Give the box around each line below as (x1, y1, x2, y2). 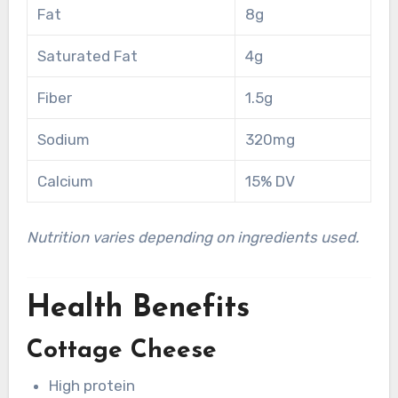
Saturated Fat (36, 47, 138, 66)
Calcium (36, 172, 93, 191)
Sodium (36, 131, 90, 149)
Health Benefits (26, 293, 250, 325)
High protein (49, 377, 136, 394)
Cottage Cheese (26, 338, 217, 363)
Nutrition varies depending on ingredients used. (26, 228, 359, 247)
